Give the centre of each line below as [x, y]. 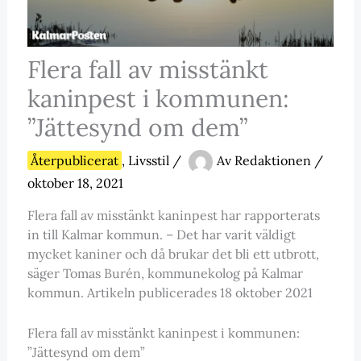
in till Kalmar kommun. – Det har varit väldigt [161, 235]
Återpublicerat [74, 161]
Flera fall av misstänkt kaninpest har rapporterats [173, 216]
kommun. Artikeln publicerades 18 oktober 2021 [170, 293]
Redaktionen [274, 161]
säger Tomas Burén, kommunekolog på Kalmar [165, 274]
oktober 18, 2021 [75, 183]
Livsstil [148, 161]
